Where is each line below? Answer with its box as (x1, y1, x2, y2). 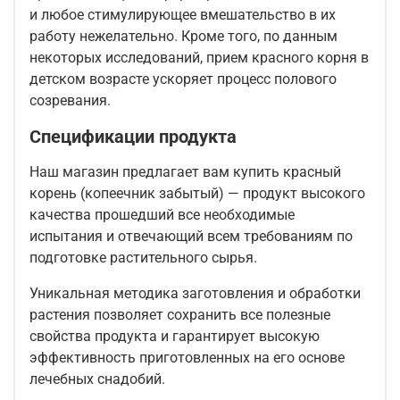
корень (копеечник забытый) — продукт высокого (29, 185, 365, 203)
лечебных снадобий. (29, 371, 165, 388)
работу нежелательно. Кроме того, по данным (29, 28, 337, 46)
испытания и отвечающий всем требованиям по (29, 228, 353, 246)
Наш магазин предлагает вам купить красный (29, 163, 341, 181)
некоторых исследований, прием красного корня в (29, 49, 369, 67)
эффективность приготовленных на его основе (29, 349, 345, 367)
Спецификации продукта (29, 126, 237, 148)
